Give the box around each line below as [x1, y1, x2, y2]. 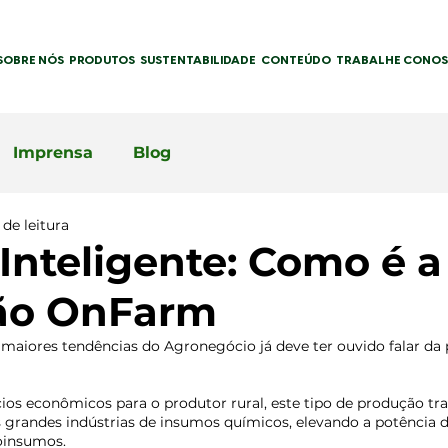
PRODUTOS [69, 53, 135, 67]
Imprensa [13, 143, 93, 162]
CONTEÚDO [261, 53, 331, 67]
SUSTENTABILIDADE [140, 53, 256, 67]
